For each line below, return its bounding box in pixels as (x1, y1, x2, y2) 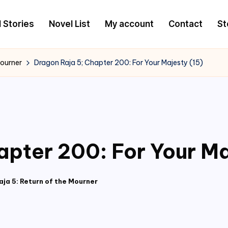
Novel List (48, 18, 90, 29)
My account (104, 18, 154, 29)
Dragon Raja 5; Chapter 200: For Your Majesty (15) (34, 58, 203, 67)
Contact (168, 18, 203, 29)
